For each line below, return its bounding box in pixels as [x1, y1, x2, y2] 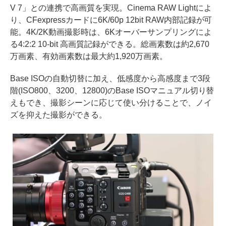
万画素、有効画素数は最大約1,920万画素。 [10, 51, 167, 61]
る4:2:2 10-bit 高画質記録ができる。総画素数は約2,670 [10, 39, 209, 48]
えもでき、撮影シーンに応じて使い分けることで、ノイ [10, 98, 212, 107]
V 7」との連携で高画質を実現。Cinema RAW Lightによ [10, 3, 212, 12]
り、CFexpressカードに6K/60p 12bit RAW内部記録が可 [10, 15, 212, 24]
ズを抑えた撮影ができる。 [10, 110, 107, 119]
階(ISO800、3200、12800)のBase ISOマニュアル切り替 [10, 86, 214, 95]
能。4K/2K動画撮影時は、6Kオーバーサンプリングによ [10, 27, 212, 36]
